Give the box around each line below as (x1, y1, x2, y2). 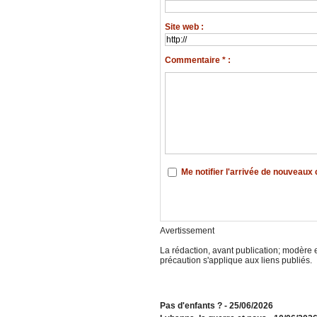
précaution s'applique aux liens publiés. (159, 255, 312, 266)
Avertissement (159, 226, 214, 236)
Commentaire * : (164, 55, 231, 66)
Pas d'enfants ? (159, 301, 222, 311)
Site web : (164, 22, 204, 33)
